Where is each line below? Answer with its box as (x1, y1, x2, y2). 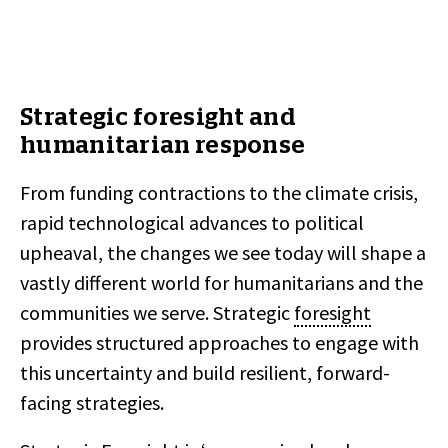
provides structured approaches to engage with (20, 330, 419, 355)
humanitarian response (20, 134, 306, 158)
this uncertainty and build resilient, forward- (20, 360, 390, 385)
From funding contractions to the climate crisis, (20, 180, 418, 205)
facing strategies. (20, 390, 164, 415)
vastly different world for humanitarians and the (20, 270, 423, 295)
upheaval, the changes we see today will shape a (20, 240, 426, 265)
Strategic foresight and (20, 106, 296, 130)
